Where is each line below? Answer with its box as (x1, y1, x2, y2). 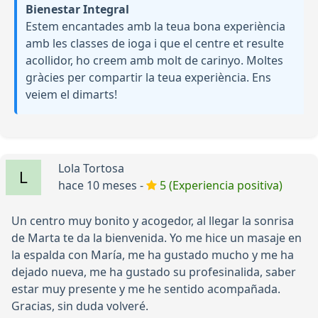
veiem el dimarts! (26, 87, 117, 103)
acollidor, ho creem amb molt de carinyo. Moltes (26, 53, 283, 69)
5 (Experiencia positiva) (160, 177, 283, 194)
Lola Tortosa (58, 160, 124, 177)
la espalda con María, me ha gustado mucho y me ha (11, 247, 294, 263)
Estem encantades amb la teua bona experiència (26, 18, 285, 35)
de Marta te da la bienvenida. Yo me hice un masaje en (11, 230, 302, 246)
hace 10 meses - (58, 177, 146, 194)
